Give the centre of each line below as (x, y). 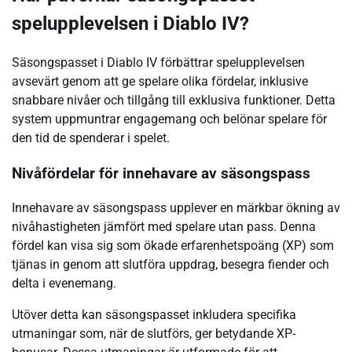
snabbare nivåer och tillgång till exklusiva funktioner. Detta (174, 100)
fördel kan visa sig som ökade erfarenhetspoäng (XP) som (173, 246)
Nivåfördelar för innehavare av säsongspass (161, 173)
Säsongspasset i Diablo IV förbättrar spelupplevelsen (158, 62)
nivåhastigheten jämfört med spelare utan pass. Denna (164, 227)
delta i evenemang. (64, 284)
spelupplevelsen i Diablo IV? (130, 24)
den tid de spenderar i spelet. (91, 137)
